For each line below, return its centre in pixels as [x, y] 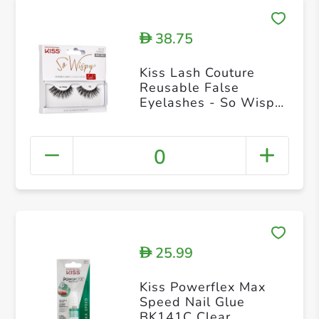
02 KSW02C [179, 118]
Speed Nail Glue [192, 302]
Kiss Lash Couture [197, 73]
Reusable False [189, 88]
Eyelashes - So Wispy [210, 103]
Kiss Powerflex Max [202, 287]
